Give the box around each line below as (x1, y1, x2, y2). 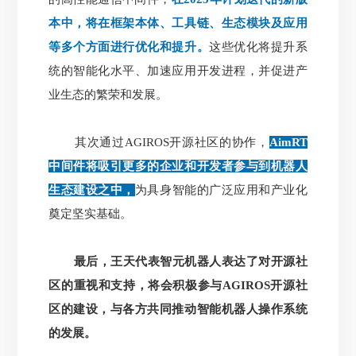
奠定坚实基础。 (48, 207, 133, 221)
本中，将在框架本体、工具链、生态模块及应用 (48, 17, 308, 30)
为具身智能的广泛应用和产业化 (134, 184, 308, 197)
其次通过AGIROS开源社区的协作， (48, 136, 269, 149)
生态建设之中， (48, 184, 135, 197)
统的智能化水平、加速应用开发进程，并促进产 (48, 64, 308, 78)
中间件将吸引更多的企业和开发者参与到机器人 (48, 160, 308, 173)
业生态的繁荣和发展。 (48, 88, 168, 102)
